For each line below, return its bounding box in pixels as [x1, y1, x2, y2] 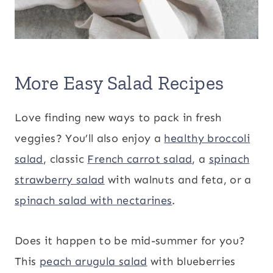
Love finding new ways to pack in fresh [15, 111, 222, 124]
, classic [43, 152, 88, 166]
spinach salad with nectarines [15, 194, 172, 207]
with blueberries [147, 255, 236, 268]
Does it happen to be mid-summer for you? [15, 234, 246, 247]
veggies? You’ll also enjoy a [15, 132, 165, 145]
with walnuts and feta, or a [104, 173, 252, 186]
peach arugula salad [39, 255, 147, 268]
